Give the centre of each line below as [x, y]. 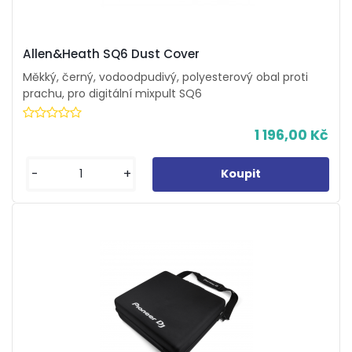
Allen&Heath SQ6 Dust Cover [111, 54]
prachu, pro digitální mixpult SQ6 [112, 94]
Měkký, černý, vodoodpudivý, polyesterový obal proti [165, 77]
